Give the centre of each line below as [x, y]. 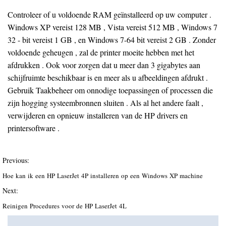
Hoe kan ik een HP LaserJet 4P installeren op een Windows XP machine [104, 176]
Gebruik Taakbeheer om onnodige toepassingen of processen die [110, 90]
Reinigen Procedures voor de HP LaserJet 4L [66, 206]
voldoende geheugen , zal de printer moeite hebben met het [101, 52]
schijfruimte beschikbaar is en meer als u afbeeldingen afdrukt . [108, 77]
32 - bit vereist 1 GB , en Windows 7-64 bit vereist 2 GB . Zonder [112, 40]
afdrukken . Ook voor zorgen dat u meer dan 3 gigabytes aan [104, 65]
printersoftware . [34, 128]
